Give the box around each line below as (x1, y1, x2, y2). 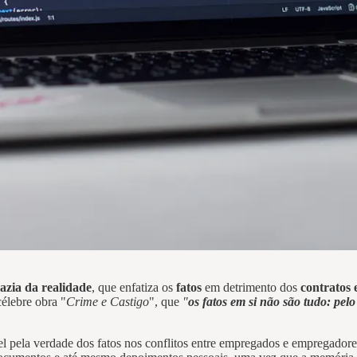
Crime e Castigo (66, 295, 149, 309)
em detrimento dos (202, 280, 300, 295)
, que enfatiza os (92, 280, 176, 295)
